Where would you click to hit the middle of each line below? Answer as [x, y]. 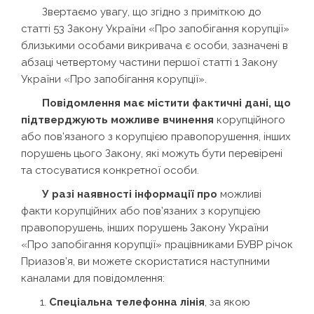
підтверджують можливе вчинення [117, 120]
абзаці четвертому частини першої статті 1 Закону [149, 62]
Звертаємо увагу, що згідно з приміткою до [152, 12]
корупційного [250, 120]
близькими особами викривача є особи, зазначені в [155, 45]
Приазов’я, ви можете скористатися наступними [145, 261]
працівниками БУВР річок [229, 244]
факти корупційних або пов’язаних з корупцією [141, 211]
